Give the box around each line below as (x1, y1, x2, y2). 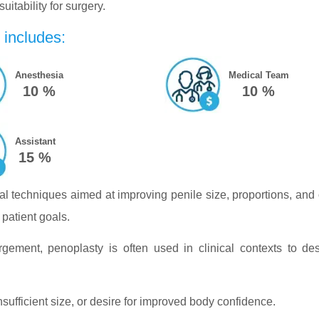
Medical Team (228, 69, 289, 80)
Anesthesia (14, 69, 63, 80)
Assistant (14, 135, 56, 147)
